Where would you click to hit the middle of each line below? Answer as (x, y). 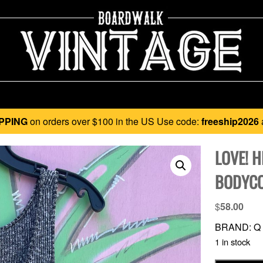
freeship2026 (230, 121)
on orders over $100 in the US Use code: (114, 121)
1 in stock (232, 241)
